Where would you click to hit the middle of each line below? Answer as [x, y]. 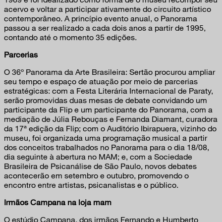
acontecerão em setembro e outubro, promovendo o [96, 175]
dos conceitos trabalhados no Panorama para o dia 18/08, [107, 147]
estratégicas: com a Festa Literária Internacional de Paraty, [109, 91]
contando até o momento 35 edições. [70, 37]
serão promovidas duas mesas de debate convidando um [106, 100]
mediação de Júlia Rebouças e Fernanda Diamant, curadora [111, 119]
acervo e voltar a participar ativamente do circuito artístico [108, 9]
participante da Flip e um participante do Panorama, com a [108, 110]
